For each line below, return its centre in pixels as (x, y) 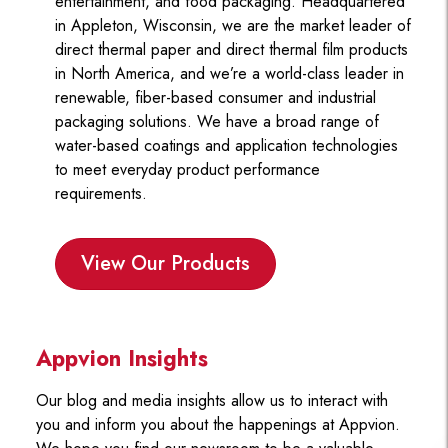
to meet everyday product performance (187, 170)
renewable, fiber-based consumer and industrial (215, 98)
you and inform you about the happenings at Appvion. (217, 425)
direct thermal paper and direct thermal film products (231, 50)
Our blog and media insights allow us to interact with (211, 401)
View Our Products (165, 264)
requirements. (100, 194)
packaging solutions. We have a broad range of (216, 122)
